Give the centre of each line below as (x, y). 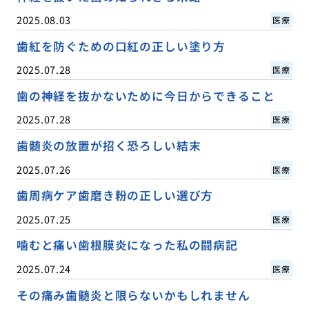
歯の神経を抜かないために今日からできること (146, 96)
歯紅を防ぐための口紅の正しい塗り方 (121, 47)
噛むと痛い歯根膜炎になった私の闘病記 (127, 245)
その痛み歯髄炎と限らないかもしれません (133, 295)
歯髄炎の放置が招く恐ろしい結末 (109, 146)
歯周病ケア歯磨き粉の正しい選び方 (115, 196)
